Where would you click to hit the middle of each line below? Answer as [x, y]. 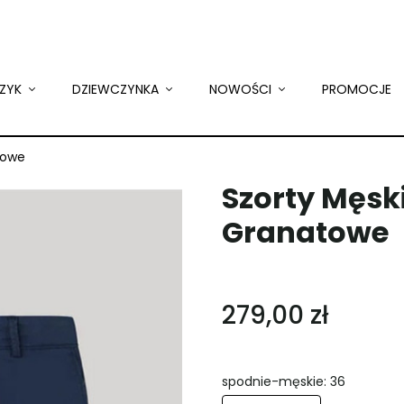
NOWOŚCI [242, 89]
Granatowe [305, 232]
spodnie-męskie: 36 [284, 381]
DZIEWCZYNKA [117, 89]
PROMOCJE [357, 89]
